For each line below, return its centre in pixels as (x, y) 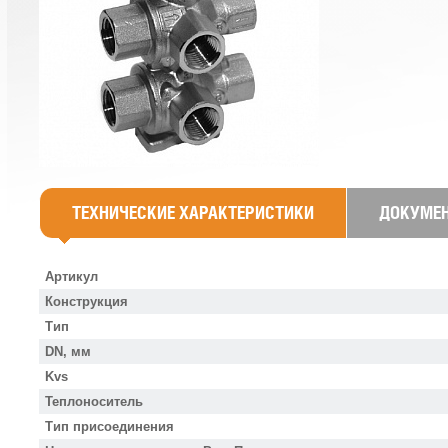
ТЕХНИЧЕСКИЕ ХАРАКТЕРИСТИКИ (193, 212)
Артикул (71, 276)
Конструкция (86, 301)
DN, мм (68, 351)
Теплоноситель (94, 401)
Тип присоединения (109, 426)
